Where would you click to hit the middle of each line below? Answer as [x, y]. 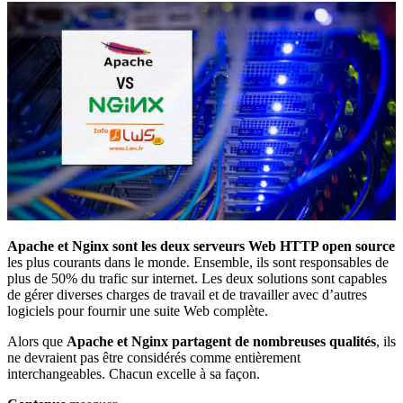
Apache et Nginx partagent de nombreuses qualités [221, 341]
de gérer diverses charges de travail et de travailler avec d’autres [187, 294]
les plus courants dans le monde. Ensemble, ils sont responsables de [198, 262]
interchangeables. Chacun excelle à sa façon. [134, 373]
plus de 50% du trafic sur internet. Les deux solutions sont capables [197, 278]
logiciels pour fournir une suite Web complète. [138, 310]
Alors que [37, 341]
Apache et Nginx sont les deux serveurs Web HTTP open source [201, 246]
